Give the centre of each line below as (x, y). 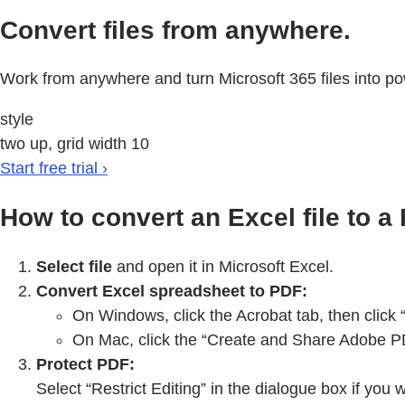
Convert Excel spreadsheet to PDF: (172, 291)
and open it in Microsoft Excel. (223, 266)
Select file (74, 266)
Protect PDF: (85, 364)
